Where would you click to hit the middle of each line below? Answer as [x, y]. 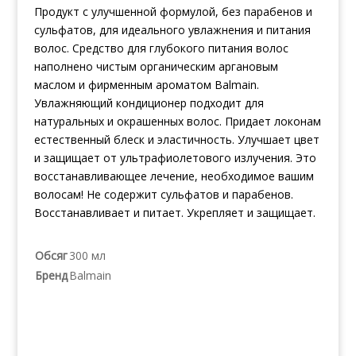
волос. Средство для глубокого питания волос [161, 48]
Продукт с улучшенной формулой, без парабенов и [173, 11]
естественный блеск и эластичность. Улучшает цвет [176, 139]
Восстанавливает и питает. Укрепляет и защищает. [174, 212]
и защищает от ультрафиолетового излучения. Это [175, 157]
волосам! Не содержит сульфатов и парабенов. [163, 194]
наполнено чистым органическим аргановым [156, 66]
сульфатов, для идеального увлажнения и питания [172, 29]
